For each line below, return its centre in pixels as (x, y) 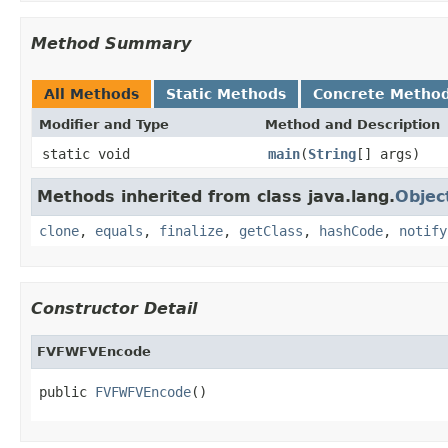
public (67, 391)
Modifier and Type (104, 124)
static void (86, 153)
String (332, 153)
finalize (191, 230)
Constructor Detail (114, 308)
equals (119, 230)
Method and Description (352, 124)
